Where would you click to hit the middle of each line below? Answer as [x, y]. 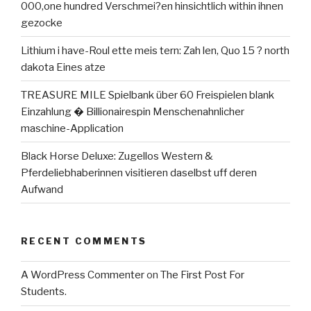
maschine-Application [72, 128]
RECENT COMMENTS [84, 241]
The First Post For [202, 275]
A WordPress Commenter [83, 275]
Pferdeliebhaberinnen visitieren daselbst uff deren [139, 173]
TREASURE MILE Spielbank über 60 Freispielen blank [148, 95]
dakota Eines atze [63, 67]
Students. [44, 292]
